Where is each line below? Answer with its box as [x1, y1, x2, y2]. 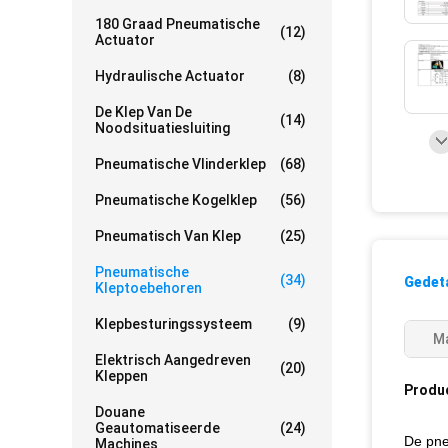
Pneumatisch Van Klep [95, 228, 241, 244]
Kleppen [95, 368, 148, 384]
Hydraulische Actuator [95, 68, 245, 84]
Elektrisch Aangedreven [95, 352, 251, 368]
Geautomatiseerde [95, 420, 220, 436]
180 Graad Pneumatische [95, 16, 260, 32]
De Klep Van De [95, 104, 192, 120]
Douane [95, 404, 145, 420]
